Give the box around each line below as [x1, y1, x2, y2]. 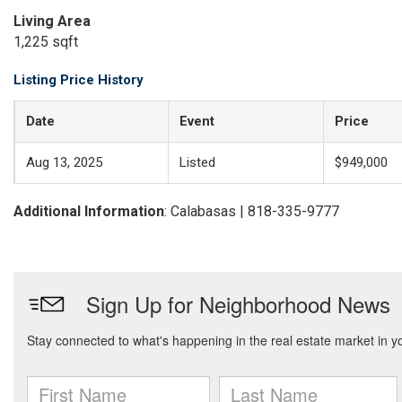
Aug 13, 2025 [26, 154, 102, 170]
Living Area [13, 13, 91, 30]
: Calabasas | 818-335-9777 [164, 203, 339, 220]
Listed [179, 154, 215, 170]
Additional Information [13, 203, 164, 220]
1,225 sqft [13, 33, 78, 50]
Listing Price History [13, 72, 144, 88]
